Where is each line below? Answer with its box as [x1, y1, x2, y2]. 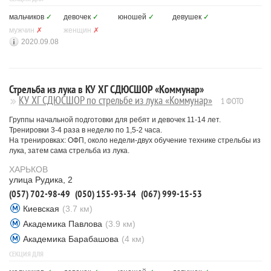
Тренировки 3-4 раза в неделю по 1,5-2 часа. [9, 126, 162, 134]
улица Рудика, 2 [9, 175, 73, 184]
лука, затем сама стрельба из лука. [9, 146, 129, 155]
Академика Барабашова [23, 234, 119, 244]
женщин [64, 26, 91, 34]
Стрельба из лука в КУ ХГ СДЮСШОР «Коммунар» [9, 82, 204, 96]
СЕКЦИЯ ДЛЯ [9, 249, 44, 258]
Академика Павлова [23, 219, 102, 229]
